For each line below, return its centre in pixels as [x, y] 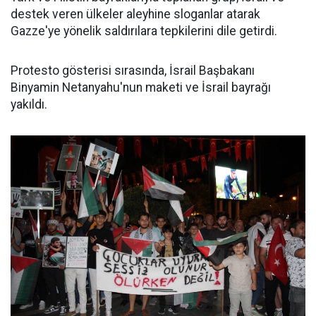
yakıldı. [29, 104]
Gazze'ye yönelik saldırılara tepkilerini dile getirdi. [144, 31]
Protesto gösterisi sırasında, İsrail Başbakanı [133, 70]
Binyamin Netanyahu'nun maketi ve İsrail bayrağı [141, 87]
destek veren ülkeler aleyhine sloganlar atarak [135, 14]
